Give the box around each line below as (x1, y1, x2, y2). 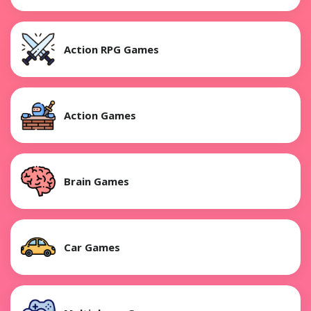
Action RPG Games (64, 42, 159, 56)
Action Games (64, 108, 136, 122)
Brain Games (64, 174, 129, 188)
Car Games (64, 239, 120, 254)
